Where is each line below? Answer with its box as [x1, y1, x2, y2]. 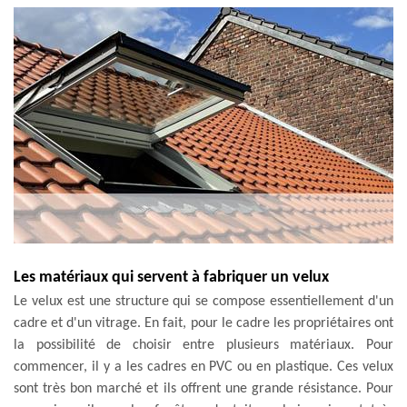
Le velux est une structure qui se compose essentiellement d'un [14, 293, 393, 309]
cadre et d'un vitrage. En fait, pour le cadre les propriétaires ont [14, 315, 393, 331]
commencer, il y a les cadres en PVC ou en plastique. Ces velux [14, 359, 393, 374]
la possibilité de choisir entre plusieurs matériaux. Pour [14, 337, 393, 352]
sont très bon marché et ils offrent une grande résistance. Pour [14, 381, 393, 396]
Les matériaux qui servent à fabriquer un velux [14, 268, 329, 286]
